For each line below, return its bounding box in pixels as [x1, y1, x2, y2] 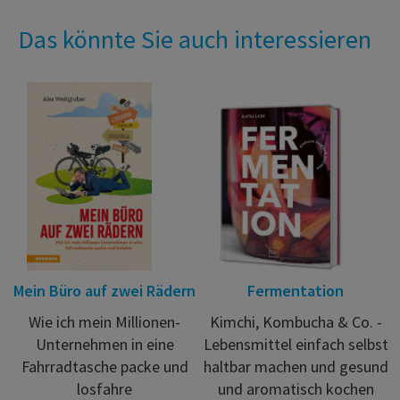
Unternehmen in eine [35, 334, 174, 355]
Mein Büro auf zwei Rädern [13, 280, 196, 302]
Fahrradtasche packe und [21, 356, 188, 378]
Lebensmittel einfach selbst [203, 334, 388, 355]
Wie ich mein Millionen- [29, 312, 180, 333]
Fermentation [247, 280, 344, 302]
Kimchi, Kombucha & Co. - [209, 312, 382, 333]
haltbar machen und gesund [203, 356, 388, 378]
